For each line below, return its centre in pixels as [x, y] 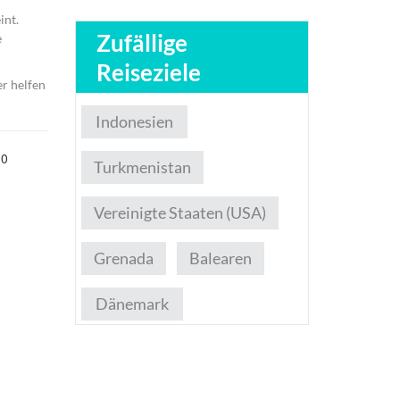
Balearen [220, 258]
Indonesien [134, 121]
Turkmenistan [142, 167]
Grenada [123, 258]
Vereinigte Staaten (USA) [179, 212]
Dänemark [132, 304]
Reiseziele [148, 72]
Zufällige [142, 43]
